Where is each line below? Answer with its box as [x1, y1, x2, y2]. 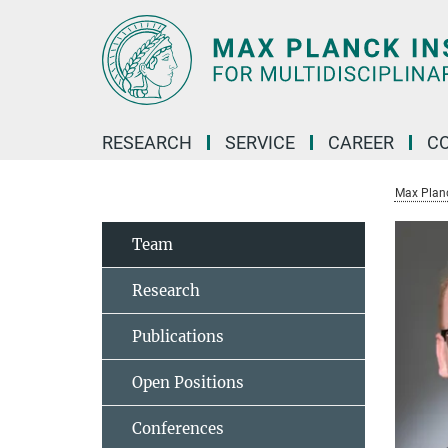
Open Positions [132, 373, 244, 392]
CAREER [328, 132, 394, 153]
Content [5, 36, 60, 55]
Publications [132, 327, 224, 346]
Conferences [132, 419, 224, 438]
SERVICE [225, 132, 295, 153]
